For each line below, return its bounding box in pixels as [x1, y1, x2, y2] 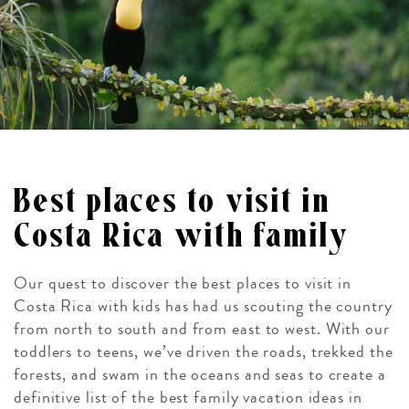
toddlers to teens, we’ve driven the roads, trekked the [14, 340, 393, 364]
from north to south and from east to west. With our [14, 317, 390, 341]
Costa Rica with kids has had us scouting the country [14, 294, 393, 319]
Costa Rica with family [14, 217, 351, 256]
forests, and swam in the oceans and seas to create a [14, 362, 386, 387]
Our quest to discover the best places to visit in [14, 271, 352, 296]
